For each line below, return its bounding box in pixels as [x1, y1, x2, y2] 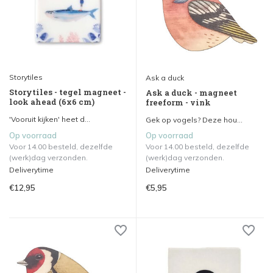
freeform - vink [146, 96, 211, 108]
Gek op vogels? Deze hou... [146, 115, 243, 124]
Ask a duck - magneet [146, 87, 237, 98]
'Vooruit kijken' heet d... [9, 114, 90, 124]
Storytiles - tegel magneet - [9, 86, 126, 97]
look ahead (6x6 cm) [9, 96, 94, 107]
